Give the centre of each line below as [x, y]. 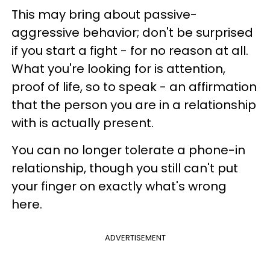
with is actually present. [83, 123]
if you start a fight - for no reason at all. [130, 51]
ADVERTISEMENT [135, 238]
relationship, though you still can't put [125, 168]
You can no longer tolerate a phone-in [128, 150]
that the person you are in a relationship [134, 105]
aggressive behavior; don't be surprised [132, 33]
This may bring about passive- [104, 14]
